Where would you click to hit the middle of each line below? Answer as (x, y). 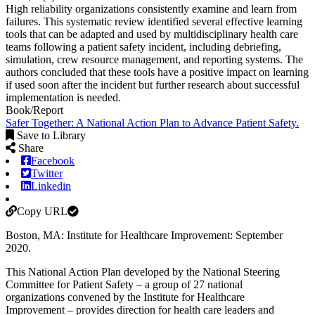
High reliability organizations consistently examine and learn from (151, 8)
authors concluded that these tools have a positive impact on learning (157, 72)
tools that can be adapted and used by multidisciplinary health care (152, 34)
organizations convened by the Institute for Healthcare (125, 297)
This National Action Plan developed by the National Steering (143, 271)
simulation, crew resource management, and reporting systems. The (154, 59)
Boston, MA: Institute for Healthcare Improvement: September (144, 235)
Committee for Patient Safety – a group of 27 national (124, 284)
